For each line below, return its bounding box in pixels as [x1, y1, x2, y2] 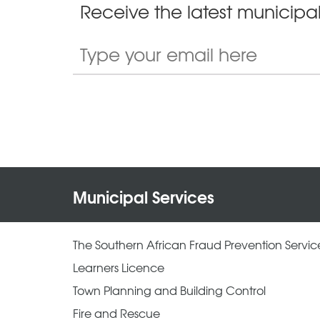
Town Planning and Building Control [73, 281, 266, 299]
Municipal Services [73, 184, 214, 209]
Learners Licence [73, 258, 164, 276]
